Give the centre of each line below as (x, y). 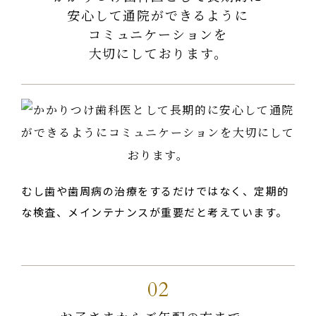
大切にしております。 (158, 53)
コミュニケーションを (158, 34)
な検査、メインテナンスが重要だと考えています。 (154, 212)
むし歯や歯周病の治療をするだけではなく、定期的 (155, 190)
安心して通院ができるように (158, 14)
